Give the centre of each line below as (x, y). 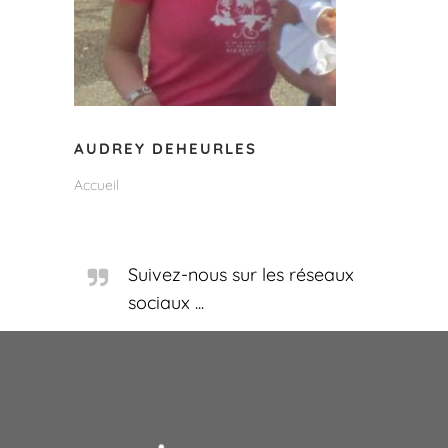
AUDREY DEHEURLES (165, 148)
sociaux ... (166, 302)
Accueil (96, 185)
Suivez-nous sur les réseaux (241, 274)
